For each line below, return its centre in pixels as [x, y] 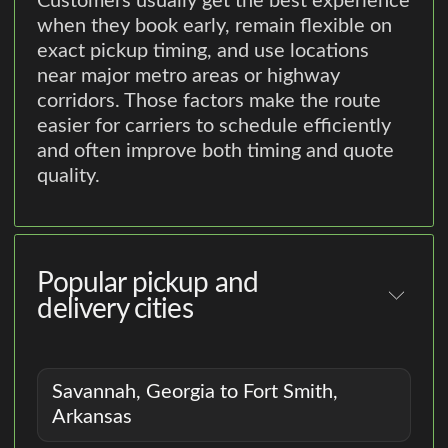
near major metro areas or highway [189, 76]
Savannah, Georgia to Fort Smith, [195, 391]
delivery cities [115, 308]
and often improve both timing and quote [216, 151]
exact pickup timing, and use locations [203, 51]
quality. [69, 176]
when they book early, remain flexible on [215, 26]
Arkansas [92, 416]
